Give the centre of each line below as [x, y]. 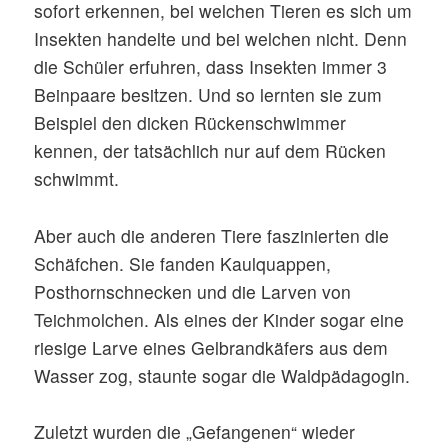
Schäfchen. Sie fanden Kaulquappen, [183, 263]
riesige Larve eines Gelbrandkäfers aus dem [211, 347]
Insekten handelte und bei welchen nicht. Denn [221, 38]
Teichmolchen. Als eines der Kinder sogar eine [219, 319]
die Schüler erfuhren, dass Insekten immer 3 [211, 66]
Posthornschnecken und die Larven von [193, 291]
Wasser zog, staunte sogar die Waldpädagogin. [222, 375]
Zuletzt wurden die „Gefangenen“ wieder [195, 432]
